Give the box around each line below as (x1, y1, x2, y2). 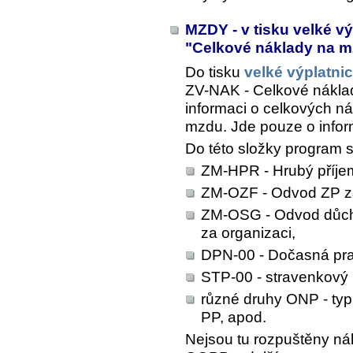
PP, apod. (201, 308, 266, 325)
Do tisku (185, 63, 244, 80)
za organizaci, (201, 224, 295, 241)
